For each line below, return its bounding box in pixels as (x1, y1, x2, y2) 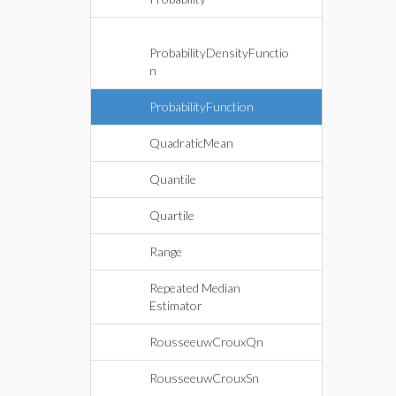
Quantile (149, 171, 196, 187)
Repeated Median (149, 280, 240, 295)
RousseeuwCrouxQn (149, 334, 263, 349)
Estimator (149, 298, 202, 313)
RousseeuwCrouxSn (149, 370, 259, 385)
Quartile (149, 208, 194, 223)
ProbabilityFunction (149, 99, 254, 114)
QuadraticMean (149, 135, 233, 150)
